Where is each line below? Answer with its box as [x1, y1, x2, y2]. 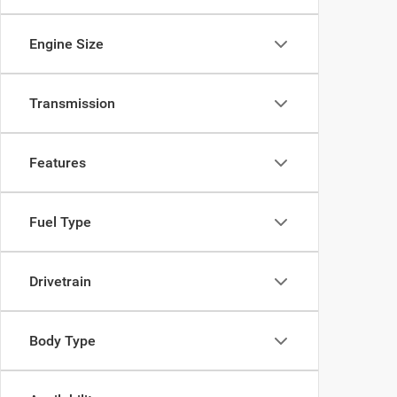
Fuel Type [29, 214, 91, 230]
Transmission [29, 95, 115, 112]
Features [29, 154, 86, 171]
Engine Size [29, 35, 104, 52]
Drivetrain [29, 273, 91, 290]
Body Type [29, 332, 96, 349]
